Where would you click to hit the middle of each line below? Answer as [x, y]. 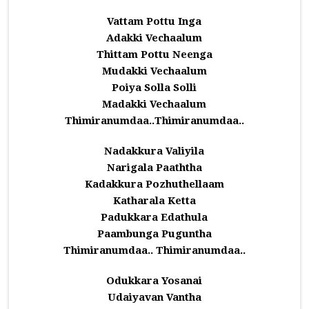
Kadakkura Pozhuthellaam [154, 184]
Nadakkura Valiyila [154, 151]
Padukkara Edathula [154, 217]
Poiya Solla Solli [154, 88]
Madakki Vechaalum [154, 104]
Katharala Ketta [154, 201]
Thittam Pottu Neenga [154, 54]
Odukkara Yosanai [154, 281]
